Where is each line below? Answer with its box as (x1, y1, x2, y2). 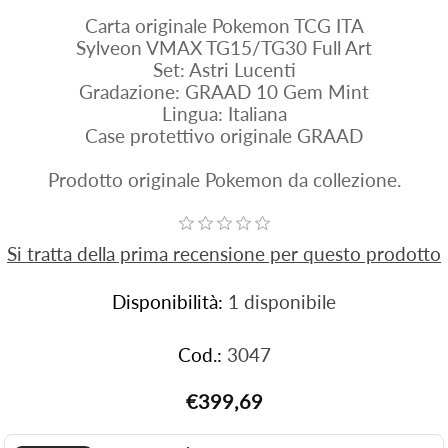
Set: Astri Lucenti (152, 58, 296, 82)
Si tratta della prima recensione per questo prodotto (7, 242, 441, 266)
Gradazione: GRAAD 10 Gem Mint (79, 80, 369, 104)
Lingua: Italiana (161, 102, 287, 126)
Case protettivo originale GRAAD (85, 124, 363, 148)
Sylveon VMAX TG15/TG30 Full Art (76, 36, 372, 60)
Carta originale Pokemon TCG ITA (84, 14, 364, 38)
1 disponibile (228, 290, 336, 314)
